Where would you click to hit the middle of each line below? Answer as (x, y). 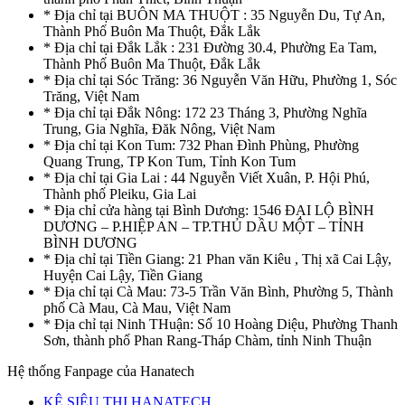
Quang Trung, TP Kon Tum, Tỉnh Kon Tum (170, 162)
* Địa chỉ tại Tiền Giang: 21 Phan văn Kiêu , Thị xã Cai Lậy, (217, 259)
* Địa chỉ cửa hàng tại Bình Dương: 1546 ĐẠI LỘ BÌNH (209, 211)
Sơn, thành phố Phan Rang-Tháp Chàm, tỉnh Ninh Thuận (207, 341)
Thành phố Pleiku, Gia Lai (120, 194)
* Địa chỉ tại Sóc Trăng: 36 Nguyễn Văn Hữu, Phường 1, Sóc (220, 80)
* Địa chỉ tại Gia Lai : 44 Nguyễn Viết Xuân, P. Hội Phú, (207, 178)
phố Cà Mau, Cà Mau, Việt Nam (137, 308)
